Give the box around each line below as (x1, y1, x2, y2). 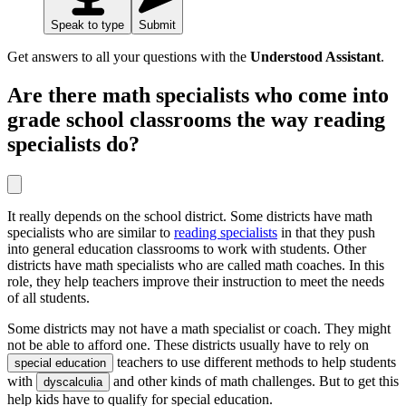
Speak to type (51, 17, 124, 32)
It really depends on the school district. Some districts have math (7, 208, 372, 224)
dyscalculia (43, 374, 102, 389)
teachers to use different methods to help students (113, 353, 396, 370)
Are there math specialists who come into (7, 82, 389, 107)
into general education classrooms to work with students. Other (7, 240, 366, 256)
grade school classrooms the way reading (7, 107, 385, 131)
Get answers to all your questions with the (7, 48, 250, 64)
